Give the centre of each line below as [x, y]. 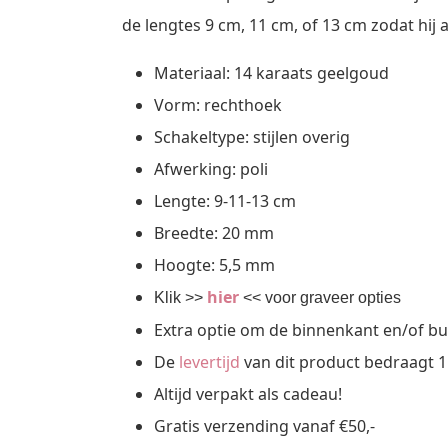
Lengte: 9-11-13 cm [225, 200]
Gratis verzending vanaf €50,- [266, 425]
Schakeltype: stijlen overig [252, 136]
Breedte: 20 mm [214, 232]
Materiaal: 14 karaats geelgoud [271, 72]
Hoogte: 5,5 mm [214, 264]
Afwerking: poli [211, 168]
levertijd [209, 361]
